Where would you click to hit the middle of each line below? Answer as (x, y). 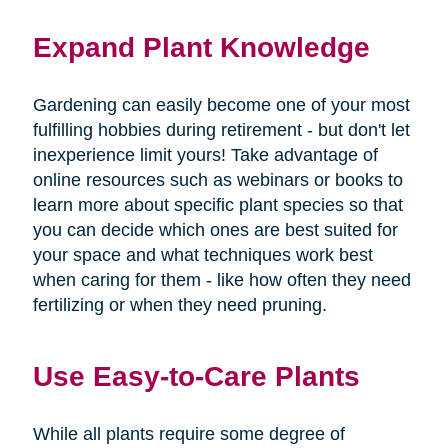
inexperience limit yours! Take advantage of (205, 154)
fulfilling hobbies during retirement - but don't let (221, 129)
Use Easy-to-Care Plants (196, 375)
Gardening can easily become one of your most (221, 104)
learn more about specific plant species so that (217, 204)
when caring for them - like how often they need (221, 279)
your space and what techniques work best (202, 254)
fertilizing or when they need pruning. (179, 304)
